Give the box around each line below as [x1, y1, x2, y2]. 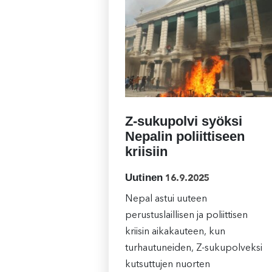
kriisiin [124, 144, 168, 160]
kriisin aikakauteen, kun [124, 227, 225, 237]
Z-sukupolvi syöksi [124, 114, 242, 129]
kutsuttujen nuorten [124, 260, 210, 270]
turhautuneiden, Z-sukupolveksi [124, 243, 262, 254]
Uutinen [124, 172, 163, 184]
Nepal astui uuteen [124, 194, 207, 205]
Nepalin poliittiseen [124, 129, 245, 144]
